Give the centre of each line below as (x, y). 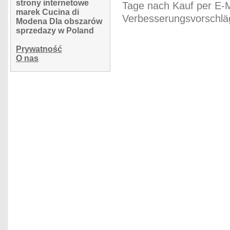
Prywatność (39, 49)
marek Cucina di (47, 12)
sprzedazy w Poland (55, 31)
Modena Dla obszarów (59, 21)
